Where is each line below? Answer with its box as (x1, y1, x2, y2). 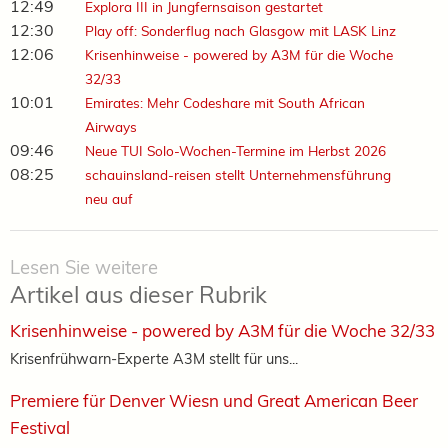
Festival (10, 416, 70, 438)
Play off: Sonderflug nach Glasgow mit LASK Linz (84, 21, 396, 39)
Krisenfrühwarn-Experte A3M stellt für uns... (10, 348, 298, 368)
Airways (84, 117, 137, 135)
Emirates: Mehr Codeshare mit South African (84, 93, 365, 111)
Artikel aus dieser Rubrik (10, 279, 267, 309)
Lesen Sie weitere (10, 255, 158, 279)
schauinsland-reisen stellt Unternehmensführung (84, 165, 391, 183)
